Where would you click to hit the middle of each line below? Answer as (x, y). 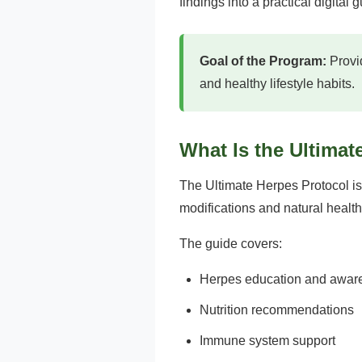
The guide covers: (231, 244)
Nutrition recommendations (277, 310)
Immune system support (267, 341)
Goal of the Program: (263, 61)
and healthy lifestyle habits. (277, 84)
